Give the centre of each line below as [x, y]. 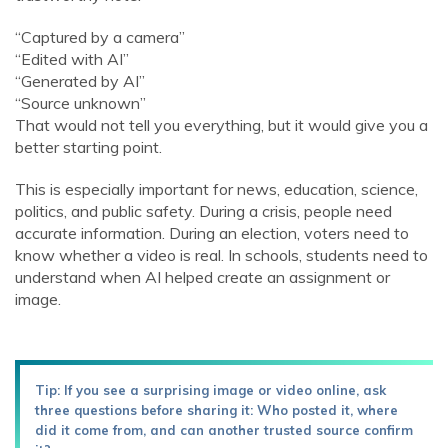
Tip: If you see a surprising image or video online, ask [210, 390]
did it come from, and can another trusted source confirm [224, 430]
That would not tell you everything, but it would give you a [221, 125]
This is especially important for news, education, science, [216, 189]
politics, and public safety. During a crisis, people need [203, 211]
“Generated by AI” [80, 81]
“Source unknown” [80, 103]
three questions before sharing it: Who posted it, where [216, 410]
